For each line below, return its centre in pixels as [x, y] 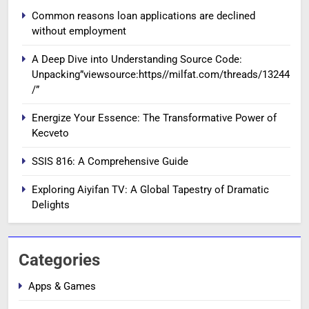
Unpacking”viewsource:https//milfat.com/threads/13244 [161, 75]
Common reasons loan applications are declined [143, 16]
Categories [59, 260]
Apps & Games [62, 287]
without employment [79, 31]
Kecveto [50, 133]
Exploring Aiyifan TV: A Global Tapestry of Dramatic [150, 190]
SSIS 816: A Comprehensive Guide [110, 162]
